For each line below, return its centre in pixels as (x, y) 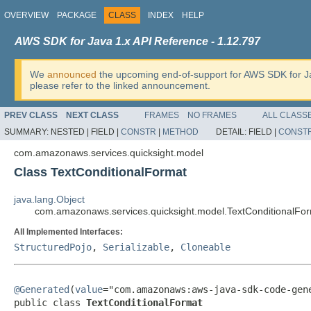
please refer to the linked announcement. (120, 85)
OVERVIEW (26, 15)
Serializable (136, 247)
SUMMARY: (27, 132)
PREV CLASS (31, 115)
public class (50, 303)
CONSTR (138, 132)
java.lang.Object (49, 199)
